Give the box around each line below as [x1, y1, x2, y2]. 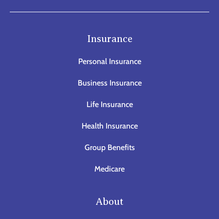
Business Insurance [77, 78, 142, 88]
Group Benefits [84, 142, 135, 152]
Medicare [94, 164, 125, 174]
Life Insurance [86, 99, 133, 109]
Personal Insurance [78, 56, 141, 66]
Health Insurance [81, 121, 138, 131]
